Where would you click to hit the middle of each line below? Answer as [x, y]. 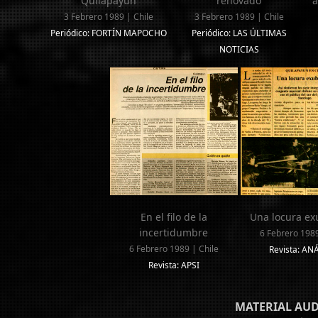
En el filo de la [174, 217]
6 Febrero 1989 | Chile [174, 249]
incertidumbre [174, 233]
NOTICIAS [239, 50]
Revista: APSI [174, 265]
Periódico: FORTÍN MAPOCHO [108, 33]
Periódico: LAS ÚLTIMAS [239, 33]
